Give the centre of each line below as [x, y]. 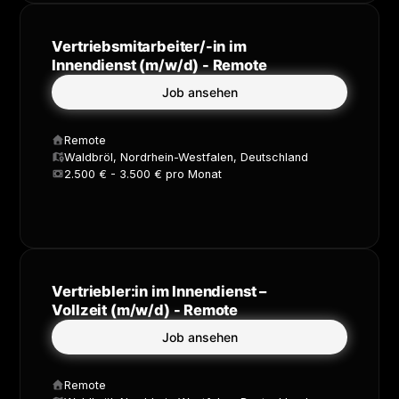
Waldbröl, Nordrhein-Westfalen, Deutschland [187, 157]
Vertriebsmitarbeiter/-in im [149, 46]
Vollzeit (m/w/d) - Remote [145, 309]
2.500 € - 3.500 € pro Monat [143, 174]
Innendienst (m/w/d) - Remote [159, 65]
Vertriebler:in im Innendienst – [159, 291]
